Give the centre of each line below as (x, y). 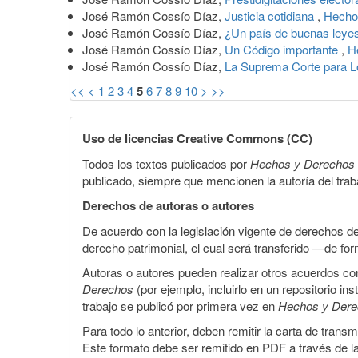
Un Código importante (283, 49)
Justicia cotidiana (271, 15)
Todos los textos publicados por (166, 163)
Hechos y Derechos (302, 163)
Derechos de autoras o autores (168, 205)
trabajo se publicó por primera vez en (180, 305)
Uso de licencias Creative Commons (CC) (197, 138)
